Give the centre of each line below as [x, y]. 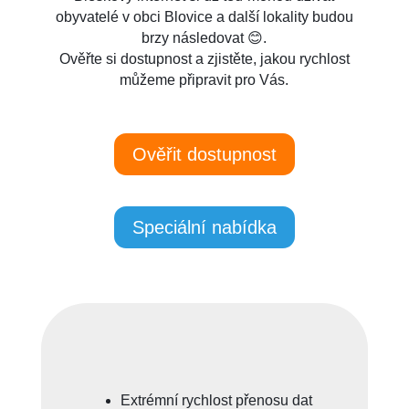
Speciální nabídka [204, 228]
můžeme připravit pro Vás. [204, 80]
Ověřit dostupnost [204, 155]
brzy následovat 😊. [204, 38]
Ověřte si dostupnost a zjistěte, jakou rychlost [204, 59]
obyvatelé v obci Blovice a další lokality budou [204, 17]
